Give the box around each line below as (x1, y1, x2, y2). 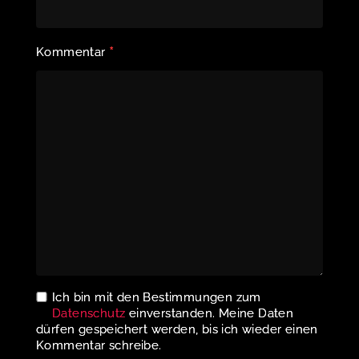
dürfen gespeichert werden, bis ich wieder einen (36, 321, 318, 337)
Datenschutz (52, 305, 126, 321)
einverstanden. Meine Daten (125, 305, 294, 321)
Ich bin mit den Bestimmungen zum (52, 289, 261, 305)
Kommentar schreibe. (36, 337, 162, 353)
